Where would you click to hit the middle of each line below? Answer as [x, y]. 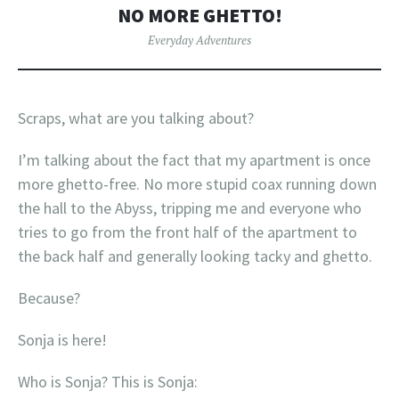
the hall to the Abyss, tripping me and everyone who [190, 208]
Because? [49, 298]
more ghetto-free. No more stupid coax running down [197, 184]
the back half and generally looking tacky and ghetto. [195, 256]
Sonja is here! [62, 340]
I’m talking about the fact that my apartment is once [194, 160]
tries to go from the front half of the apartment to [187, 232]
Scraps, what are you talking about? [136, 118]
